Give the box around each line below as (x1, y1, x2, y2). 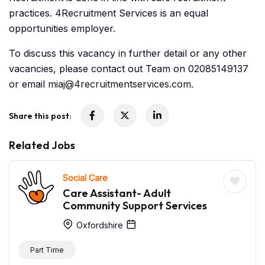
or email (9, 78, 48, 91)
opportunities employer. (9, 22, 115, 35)
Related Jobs (9, 138, 75, 153)
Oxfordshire (74, 220, 123, 231)
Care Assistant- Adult (63, 186, 171, 201)
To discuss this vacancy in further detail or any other (9, 47, 247, 60)
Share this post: (9, 111, 72, 122)
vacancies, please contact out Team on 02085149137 (9, 63, 248, 75)
